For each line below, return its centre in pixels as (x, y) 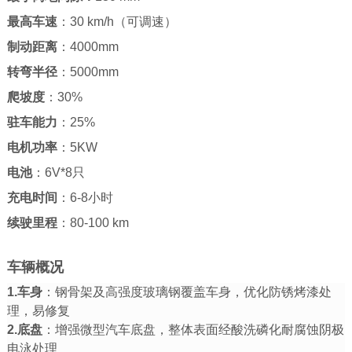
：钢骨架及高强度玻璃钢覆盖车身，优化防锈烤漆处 (187, 291)
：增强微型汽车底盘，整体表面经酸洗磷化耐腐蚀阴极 (193, 329)
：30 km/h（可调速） (117, 21)
